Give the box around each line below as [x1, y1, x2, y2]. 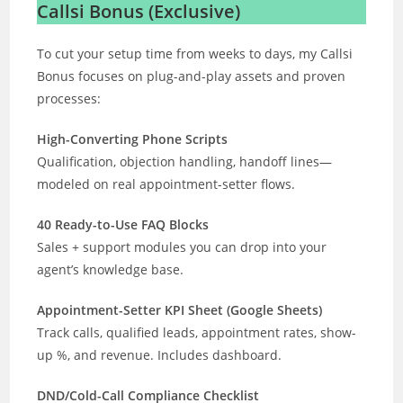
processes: [37, 89, 102, 107]
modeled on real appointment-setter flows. [37, 175, 296, 193]
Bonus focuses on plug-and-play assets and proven [37, 67, 346, 85]
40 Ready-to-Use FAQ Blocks [37, 215, 210, 233]
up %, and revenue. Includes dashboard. [37, 345, 282, 363]
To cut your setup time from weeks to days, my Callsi [37, 44, 354, 62]
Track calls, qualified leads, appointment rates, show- [37, 323, 357, 341]
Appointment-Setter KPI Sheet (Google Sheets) [37, 300, 323, 318]
